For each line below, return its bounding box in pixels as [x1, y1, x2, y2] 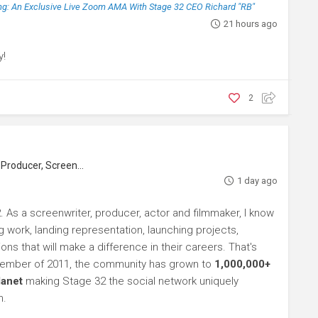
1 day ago [236, 175, 278, 186]
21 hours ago [223, 18, 278, 29]
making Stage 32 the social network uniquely [23, 275, 238, 287]
